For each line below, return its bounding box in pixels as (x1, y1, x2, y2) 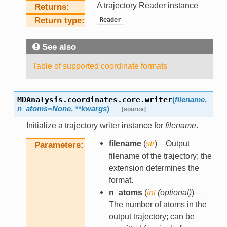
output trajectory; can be (108, 212, 195, 221)
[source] (121, 106, 146, 113)
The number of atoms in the (108, 200, 207, 209)
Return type (34, 16, 82, 26)
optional (160, 188, 189, 197)
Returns (34, 2, 66, 12)
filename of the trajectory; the (108, 152, 212, 161)
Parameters (34, 140, 81, 150)
